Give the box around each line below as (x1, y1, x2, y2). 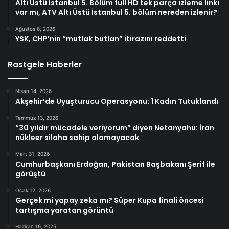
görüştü (15, 168, 45, 179)
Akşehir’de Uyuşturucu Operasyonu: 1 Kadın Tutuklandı (15, 96, 218, 106)
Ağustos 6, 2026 (15, 25, 55, 32)
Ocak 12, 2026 (15, 187, 51, 193)
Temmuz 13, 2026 (15, 114, 58, 121)
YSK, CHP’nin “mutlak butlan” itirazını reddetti (15, 33, 186, 44)
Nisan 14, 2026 (15, 87, 52, 94)
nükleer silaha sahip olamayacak (15, 132, 139, 143)
